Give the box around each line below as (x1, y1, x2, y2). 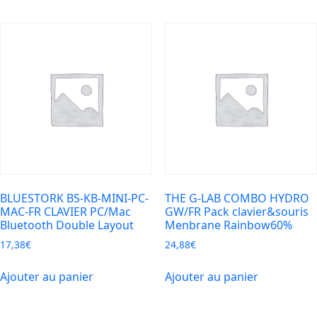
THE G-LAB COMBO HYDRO (164, 190, 309, 206)
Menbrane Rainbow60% (164, 217, 292, 233)
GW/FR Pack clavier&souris (164, 203, 309, 219)
